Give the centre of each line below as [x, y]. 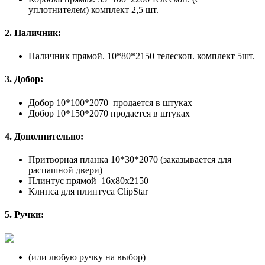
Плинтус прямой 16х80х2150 [88, 181]
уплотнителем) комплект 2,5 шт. [93, 9]
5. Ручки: [25, 215]
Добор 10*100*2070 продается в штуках [110, 102]
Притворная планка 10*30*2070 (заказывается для [130, 160]
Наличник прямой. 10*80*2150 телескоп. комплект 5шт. [142, 56]
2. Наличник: [34, 33]
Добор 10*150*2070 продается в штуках [109, 113]
